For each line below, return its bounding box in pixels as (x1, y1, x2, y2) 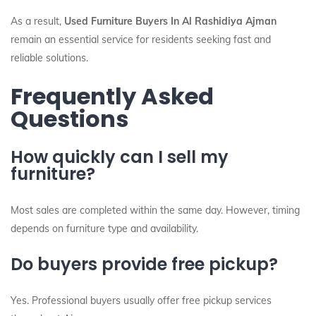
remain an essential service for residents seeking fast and (11, 33, 271, 46)
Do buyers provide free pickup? (11, 253, 278, 276)
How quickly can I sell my (11, 145, 229, 169)
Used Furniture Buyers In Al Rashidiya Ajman (64, 15, 276, 28)
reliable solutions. (11, 51, 88, 64)
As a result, (11, 15, 64, 28)
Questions (11, 103, 128, 135)
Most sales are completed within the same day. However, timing (11, 204, 300, 217)
